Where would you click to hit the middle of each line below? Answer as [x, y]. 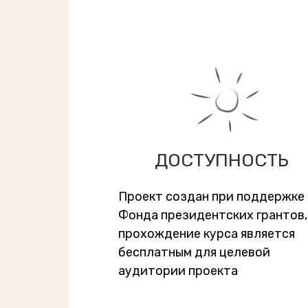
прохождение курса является [207, 234]
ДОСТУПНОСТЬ [222, 160]
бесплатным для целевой [194, 252]
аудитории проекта [178, 271]
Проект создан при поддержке [211, 197]
